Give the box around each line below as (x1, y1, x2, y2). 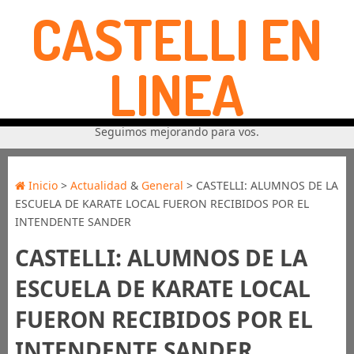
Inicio (24, 178, 58, 193)
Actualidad (70, 178, 127, 193)
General (141, 178, 183, 193)
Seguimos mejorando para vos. (94, 124, 259, 139)
